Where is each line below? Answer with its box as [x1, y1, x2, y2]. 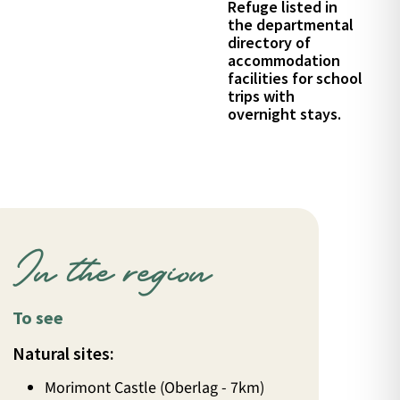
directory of [227, 32, 311, 54]
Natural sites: [12, 342, 115, 365]
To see [12, 306, 64, 329]
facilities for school [227, 68, 362, 89]
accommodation [227, 50, 340, 71]
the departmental [227, 14, 354, 36]
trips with [227, 86, 295, 107]
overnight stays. [227, 104, 341, 125]
